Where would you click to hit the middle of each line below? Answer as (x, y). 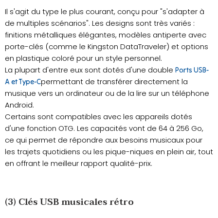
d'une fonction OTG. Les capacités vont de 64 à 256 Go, (104, 128)
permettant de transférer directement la (114, 82)
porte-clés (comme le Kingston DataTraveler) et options (107, 47)
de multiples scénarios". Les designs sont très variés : (100, 23)
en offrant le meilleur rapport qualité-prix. (79, 163)
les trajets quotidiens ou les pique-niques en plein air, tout (109, 152)
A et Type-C (23, 82)
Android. (19, 105)
